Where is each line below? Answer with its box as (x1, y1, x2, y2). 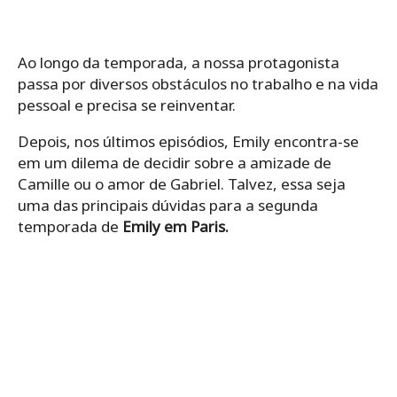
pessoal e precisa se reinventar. (18, 94, 236, 115)
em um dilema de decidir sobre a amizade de (18, 152, 331, 173)
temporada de (18, 215, 122, 237)
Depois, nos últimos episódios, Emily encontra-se (18, 130, 359, 152)
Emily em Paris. (122, 215, 229, 237)
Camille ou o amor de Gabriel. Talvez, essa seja (18, 173, 346, 194)
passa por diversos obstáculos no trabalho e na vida (18, 73, 378, 94)
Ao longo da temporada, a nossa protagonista (18, 51, 339, 73)
